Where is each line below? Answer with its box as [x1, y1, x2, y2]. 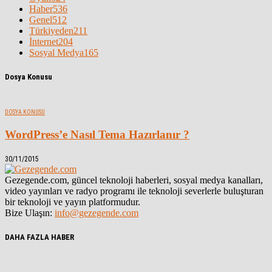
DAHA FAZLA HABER [5, 232, 74, 242]
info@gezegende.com [55, 207, 138, 218]
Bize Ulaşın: [5, 207, 55, 218]
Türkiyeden [29, 25, 73, 36]
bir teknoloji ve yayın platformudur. [5, 196, 140, 207]
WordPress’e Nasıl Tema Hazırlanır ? [5, 127, 189, 141]
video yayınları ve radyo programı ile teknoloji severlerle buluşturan [5, 185, 263, 196]
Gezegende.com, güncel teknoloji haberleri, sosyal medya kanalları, [5, 174, 263, 185]
